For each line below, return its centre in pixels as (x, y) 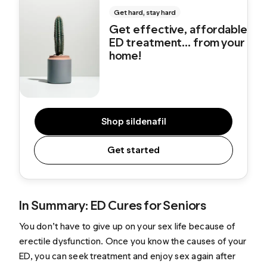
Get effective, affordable (178, 29)
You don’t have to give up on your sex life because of (127, 226)
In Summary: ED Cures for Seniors (113, 206)
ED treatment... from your (176, 42)
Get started (133, 150)
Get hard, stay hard (145, 12)
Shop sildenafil (133, 122)
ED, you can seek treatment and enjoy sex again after (128, 256)
